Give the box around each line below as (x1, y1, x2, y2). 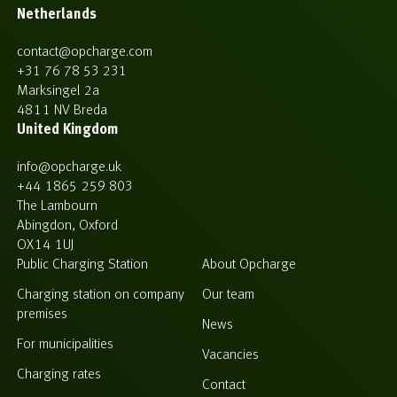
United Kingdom (17, 122, 119, 137)
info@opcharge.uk (17, 160, 121, 175)
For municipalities (17, 337, 113, 352)
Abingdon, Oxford (17, 218, 118, 233)
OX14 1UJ (17, 237, 74, 253)
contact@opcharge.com (17, 44, 152, 59)
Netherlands (17, 7, 97, 22)
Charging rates (17, 367, 101, 382)
